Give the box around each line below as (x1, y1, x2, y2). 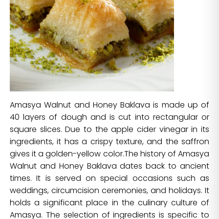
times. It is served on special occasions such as (10, 172, 209, 184)
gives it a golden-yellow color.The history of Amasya (10, 148, 209, 159)
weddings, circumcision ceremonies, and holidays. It (10, 184, 209, 196)
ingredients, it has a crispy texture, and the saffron (10, 135, 209, 147)
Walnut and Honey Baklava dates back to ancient (10, 160, 209, 172)
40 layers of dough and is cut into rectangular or (10, 111, 209, 123)
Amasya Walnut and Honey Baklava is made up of (10, 99, 209, 110)
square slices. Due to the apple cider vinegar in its (10, 123, 209, 135)
